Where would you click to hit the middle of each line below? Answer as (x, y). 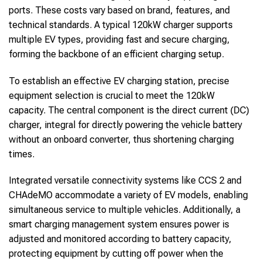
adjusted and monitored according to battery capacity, (120, 239)
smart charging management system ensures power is (119, 225)
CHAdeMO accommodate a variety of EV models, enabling (128, 195)
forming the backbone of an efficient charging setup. (116, 54)
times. (22, 154)
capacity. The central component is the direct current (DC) (129, 110)
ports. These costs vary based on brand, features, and (119, 10)
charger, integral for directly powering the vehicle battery (125, 125)
